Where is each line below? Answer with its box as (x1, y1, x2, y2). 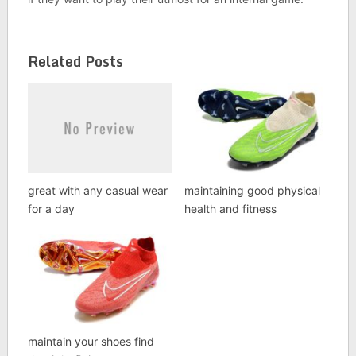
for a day (27, 202, 75, 216)
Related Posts (27, 49, 123, 73)
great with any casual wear (27, 184, 168, 198)
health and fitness (184, 202, 277, 216)
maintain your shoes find (27, 334, 154, 348)
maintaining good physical (184, 184, 320, 198)
